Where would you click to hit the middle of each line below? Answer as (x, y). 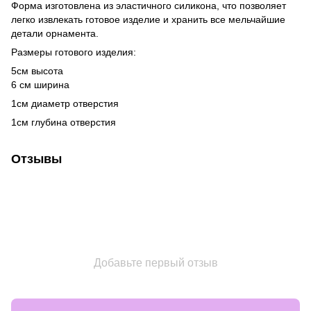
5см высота (37, 71)
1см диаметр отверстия (65, 103)
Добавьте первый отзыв (155, 263)
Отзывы (36, 159)
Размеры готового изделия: (74, 52)
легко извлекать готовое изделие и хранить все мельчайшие (148, 19)
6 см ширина (40, 85)
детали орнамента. (55, 33)
